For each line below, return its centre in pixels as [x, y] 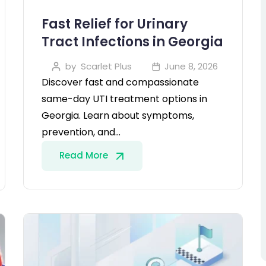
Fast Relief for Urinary [115, 24]
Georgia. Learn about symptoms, [118, 115]
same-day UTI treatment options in [124, 99]
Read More [85, 155]
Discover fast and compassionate [120, 82]
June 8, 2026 [191, 66]
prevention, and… [81, 132]
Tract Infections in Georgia [132, 42]
